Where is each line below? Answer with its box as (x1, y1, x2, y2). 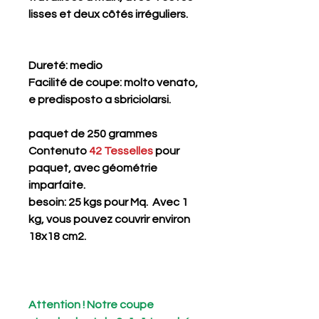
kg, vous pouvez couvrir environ (28, 214, 190, 225)
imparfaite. (28, 179, 85, 191)
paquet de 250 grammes (28, 128, 159, 140)
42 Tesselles (89, 145, 153, 157)
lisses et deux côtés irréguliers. (28, 9, 188, 20)
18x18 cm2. (28, 231, 86, 242)
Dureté (28, 60, 66, 71)
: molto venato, (120, 77, 198, 88)
